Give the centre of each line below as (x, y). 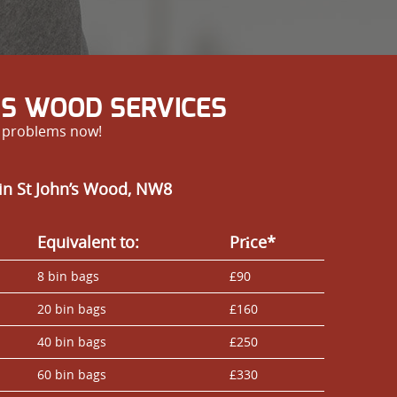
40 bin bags (72, 341)
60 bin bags (72, 374)
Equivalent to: (88, 241)
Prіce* (253, 241)
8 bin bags (68, 276)
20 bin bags (72, 308)
